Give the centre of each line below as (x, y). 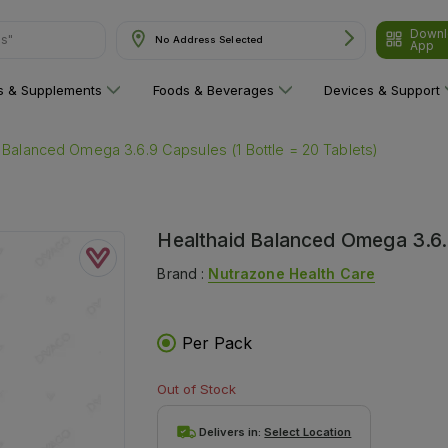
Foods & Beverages (213, 90)
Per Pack (217, 342)
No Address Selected (209, 39)
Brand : (183, 273)
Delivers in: (232, 431)
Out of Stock (197, 388)
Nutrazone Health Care (292, 273)
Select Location (308, 431)
